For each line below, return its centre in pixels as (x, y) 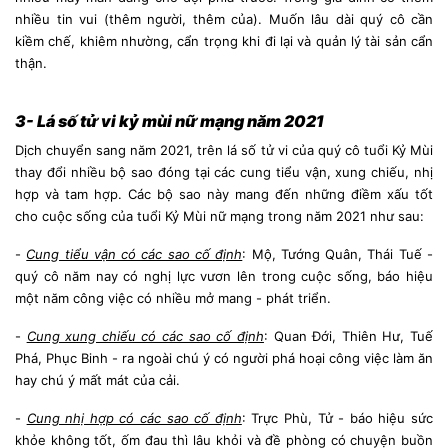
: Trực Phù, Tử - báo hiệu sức (337, 417)
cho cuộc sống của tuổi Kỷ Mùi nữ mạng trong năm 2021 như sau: (219, 215)
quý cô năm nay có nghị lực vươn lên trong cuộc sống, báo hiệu (224, 275)
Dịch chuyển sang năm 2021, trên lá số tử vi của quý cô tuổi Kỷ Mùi (224, 149)
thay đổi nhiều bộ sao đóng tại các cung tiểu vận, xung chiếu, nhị (224, 171)
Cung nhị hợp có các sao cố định (134, 417)
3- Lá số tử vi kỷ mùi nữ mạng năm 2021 (169, 120)
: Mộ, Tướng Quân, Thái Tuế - (338, 253)
